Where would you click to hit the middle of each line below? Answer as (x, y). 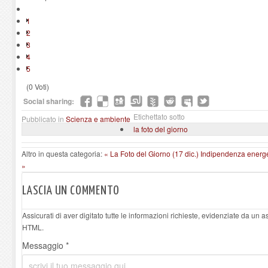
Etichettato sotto (159, 116)
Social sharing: (49, 101)
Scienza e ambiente (98, 118)
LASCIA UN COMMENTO (71, 191)
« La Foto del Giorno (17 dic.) (152, 153)
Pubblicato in (43, 118)
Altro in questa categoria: (62, 153)
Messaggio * (45, 245)
